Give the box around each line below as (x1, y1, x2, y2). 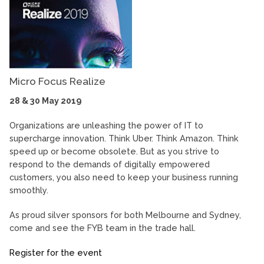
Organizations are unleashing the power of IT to (9, 120, 203, 131)
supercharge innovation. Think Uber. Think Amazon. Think (9, 133, 239, 144)
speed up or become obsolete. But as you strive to (9, 146, 219, 157)
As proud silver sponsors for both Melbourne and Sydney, (9, 210, 241, 220)
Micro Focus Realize (9, 75, 105, 88)
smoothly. (9, 185, 48, 196)
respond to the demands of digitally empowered (9, 159, 210, 170)
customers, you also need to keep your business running (9, 172, 238, 183)
